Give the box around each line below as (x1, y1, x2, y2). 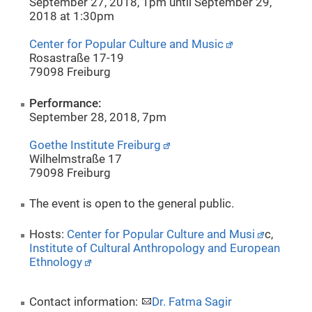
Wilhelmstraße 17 (29, 152, 123, 166)
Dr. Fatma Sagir (152, 295, 233, 309)
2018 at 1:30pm (29, 10, 115, 24)
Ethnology (29, 255, 83, 269)
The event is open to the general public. (29, 196, 235, 210)
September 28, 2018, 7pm (29, 110, 167, 124)
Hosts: (29, 227, 68, 241)
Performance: (29, 96, 102, 110)
